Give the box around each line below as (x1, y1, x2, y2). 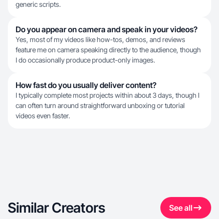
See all (169, 203, 193, 213)
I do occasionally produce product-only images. (16, 56, 155, 64)
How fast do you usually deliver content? (16, 80, 156, 90)
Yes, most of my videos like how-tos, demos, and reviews (16, 35, 185, 44)
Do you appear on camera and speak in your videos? (16, 24, 197, 34)
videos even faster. (16, 111, 70, 120)
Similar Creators (8, 199, 105, 216)
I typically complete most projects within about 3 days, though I (16, 91, 199, 99)
